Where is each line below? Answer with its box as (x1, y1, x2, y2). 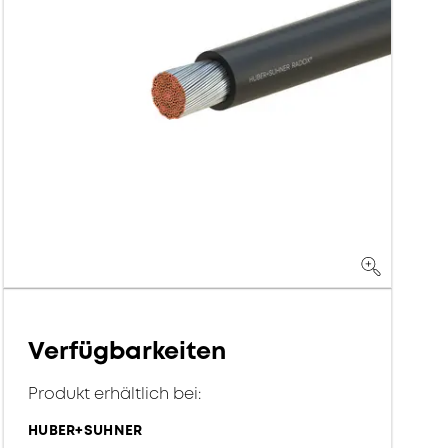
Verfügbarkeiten (28, 334, 227, 368)
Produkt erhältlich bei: (28, 382, 202, 405)
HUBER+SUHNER (28, 420, 143, 440)
